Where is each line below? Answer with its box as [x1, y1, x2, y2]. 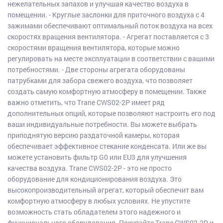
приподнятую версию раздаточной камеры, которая [7, 130, 180, 140]
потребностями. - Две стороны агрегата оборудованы [7, 65, 185, 75]
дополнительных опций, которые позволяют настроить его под [7, 109, 216, 118]
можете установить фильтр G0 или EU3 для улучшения [7, 152, 187, 162]
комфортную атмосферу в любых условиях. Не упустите [7, 196, 190, 206]
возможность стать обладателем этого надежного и [7, 207, 181, 217]
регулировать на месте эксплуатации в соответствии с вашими [7, 54, 215, 64]
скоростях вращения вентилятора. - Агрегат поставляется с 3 [7, 32, 209, 42]
